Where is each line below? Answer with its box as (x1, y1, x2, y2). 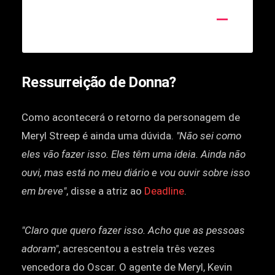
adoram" (21, 242, 58, 255)
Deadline (144, 184, 184, 197)
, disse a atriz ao (66, 184, 144, 197)
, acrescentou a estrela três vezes (58, 242, 215, 255)
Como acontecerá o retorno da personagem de (21, 110, 240, 123)
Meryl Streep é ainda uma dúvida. (21, 129, 176, 142)
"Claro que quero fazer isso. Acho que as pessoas (21, 223, 245, 236)
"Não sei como (176, 129, 241, 142)
